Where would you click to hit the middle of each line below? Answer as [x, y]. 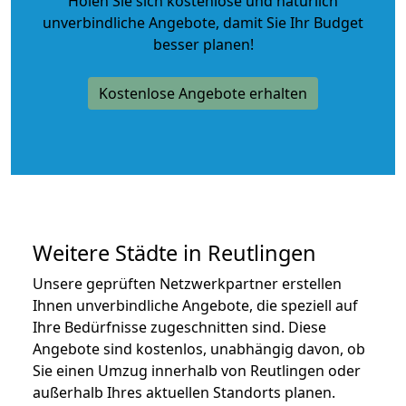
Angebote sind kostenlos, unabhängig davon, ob [199, 348]
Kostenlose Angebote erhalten [203, 93]
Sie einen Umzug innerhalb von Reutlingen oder [197, 370]
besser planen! [203, 44]
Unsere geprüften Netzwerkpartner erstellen [187, 283]
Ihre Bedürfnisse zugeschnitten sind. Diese [179, 327]
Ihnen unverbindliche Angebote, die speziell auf [195, 305]
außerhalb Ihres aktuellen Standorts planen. [184, 392]
